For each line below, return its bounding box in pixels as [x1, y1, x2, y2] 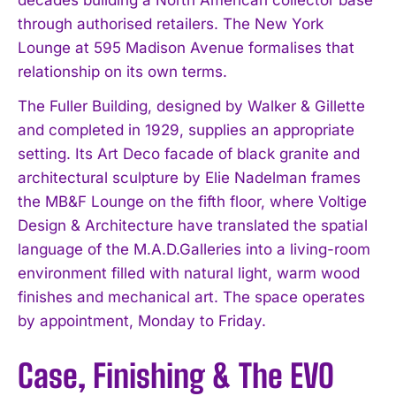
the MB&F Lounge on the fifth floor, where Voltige [18, 192, 367, 210]
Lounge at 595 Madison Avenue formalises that [18, 38, 354, 57]
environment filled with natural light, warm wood [18, 263, 360, 282]
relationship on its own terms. [18, 62, 227, 80]
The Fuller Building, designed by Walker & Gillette [18, 96, 365, 115]
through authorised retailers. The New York [18, 14, 324, 33]
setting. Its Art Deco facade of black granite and [18, 144, 360, 163]
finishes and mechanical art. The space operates [18, 287, 365, 306]
